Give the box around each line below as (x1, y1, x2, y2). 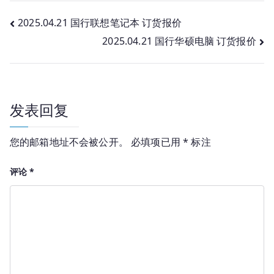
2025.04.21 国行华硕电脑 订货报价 (102, 34, 256, 48)
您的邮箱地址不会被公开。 (10, 135, 128, 149)
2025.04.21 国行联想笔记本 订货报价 (18, 15, 182, 29)
